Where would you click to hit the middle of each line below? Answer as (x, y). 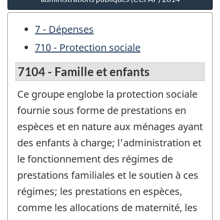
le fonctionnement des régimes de (95, 159)
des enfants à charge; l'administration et (109, 142)
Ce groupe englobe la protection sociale (107, 94)
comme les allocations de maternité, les (107, 207)
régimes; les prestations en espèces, (100, 191)
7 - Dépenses (64, 29)
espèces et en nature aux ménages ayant (110, 126)
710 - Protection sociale (88, 48)
